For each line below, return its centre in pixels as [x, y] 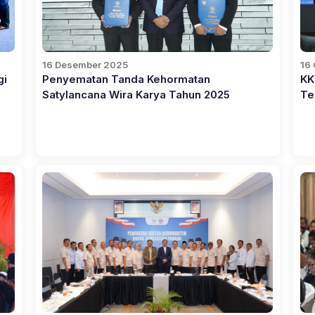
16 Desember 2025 [85, 65]
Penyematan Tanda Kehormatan [127, 80]
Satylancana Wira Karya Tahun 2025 [136, 95]
